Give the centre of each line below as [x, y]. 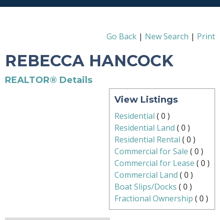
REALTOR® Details [49, 80]
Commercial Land [146, 175]
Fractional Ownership [154, 199]
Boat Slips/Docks [146, 187]
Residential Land [145, 128]
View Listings [146, 100]
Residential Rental [147, 140]
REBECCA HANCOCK [89, 61]
